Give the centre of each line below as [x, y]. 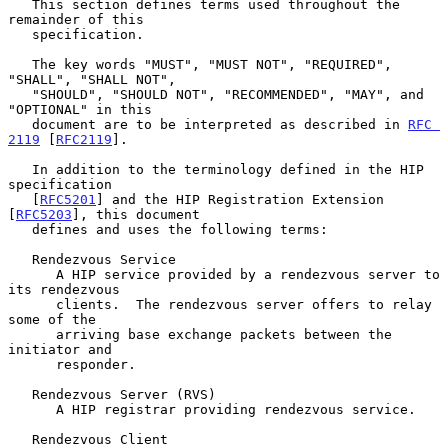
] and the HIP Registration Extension [240, 199]
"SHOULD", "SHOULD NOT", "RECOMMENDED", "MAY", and [20, 94]
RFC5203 [44, 214]
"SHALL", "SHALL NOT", [92, 79]
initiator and [60, 349]
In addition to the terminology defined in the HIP [20, 169]
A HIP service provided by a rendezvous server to [32, 274]
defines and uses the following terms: [20, 229]
